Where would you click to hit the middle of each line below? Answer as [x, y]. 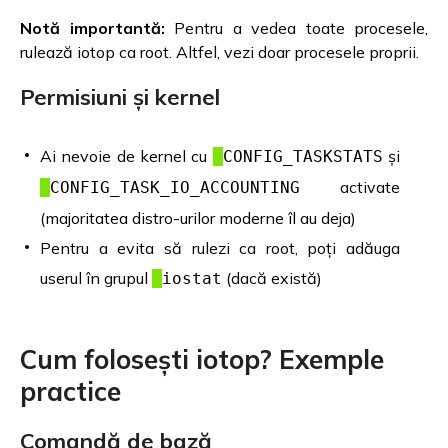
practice [70, 391]
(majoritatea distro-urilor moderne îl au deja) [198, 217]
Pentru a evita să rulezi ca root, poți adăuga [220, 247]
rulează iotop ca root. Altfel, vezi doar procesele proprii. [219, 51]
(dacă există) [272, 277]
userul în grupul [96, 277]
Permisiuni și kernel [120, 96]
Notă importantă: [92, 27]
